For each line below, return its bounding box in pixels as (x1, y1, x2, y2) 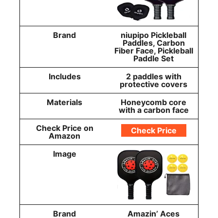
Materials (47, 97, 82, 108)
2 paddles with (126, 72, 182, 82)
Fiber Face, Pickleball (114, 46, 193, 56)
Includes (48, 72, 81, 82)
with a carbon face (118, 105, 189, 115)
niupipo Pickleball (121, 30, 186, 40)
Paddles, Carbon (122, 38, 185, 48)
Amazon (49, 131, 80, 141)
